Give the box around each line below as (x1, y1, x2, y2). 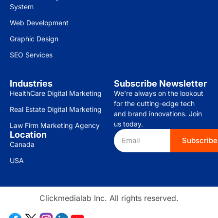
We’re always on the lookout (114, 89, 203, 97)
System (10, 2, 34, 11)
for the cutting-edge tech (114, 99, 195, 108)
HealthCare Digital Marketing (10, 89, 102, 97)
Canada (10, 140, 35, 148)
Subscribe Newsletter (114, 78, 207, 89)
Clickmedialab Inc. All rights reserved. (39, 193, 179, 203)
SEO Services (10, 50, 53, 59)
